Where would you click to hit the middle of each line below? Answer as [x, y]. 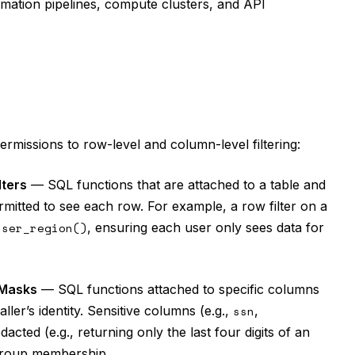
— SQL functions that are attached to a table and [176, 185]
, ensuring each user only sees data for [206, 227]
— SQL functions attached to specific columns [178, 289]
